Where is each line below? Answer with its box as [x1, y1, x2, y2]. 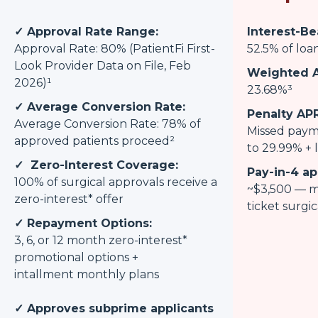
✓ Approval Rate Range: [14, 24, 158, 38]
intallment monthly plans [14, 267, 159, 281]
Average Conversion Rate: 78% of [14, 116, 201, 131]
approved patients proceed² [14, 133, 175, 148]
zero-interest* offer [14, 192, 124, 206]
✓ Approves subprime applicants [14, 301, 214, 315]
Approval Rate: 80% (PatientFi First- [14, 41, 215, 55]
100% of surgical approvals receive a [14, 175, 217, 189]
